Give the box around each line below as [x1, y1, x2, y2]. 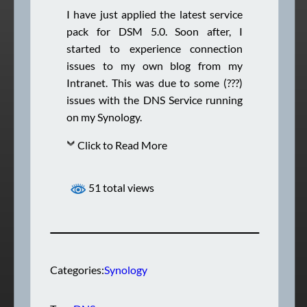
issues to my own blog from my [66, 58, 243, 72]
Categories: [50, 263, 105, 277]
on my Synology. [66, 110, 143, 123]
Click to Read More [77, 138, 168, 151]
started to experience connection [66, 41, 243, 55]
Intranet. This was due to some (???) [66, 75, 243, 89]
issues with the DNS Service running [66, 93, 243, 106]
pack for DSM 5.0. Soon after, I [66, 24, 243, 38]
